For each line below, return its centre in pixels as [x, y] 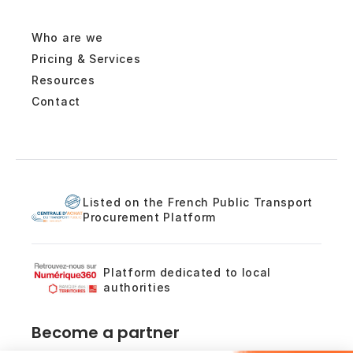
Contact [56, 101]
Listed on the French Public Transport [198, 202]
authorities [137, 287]
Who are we [67, 37]
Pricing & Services [86, 58]
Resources [63, 80]
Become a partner [106, 332]
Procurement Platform [150, 217]
